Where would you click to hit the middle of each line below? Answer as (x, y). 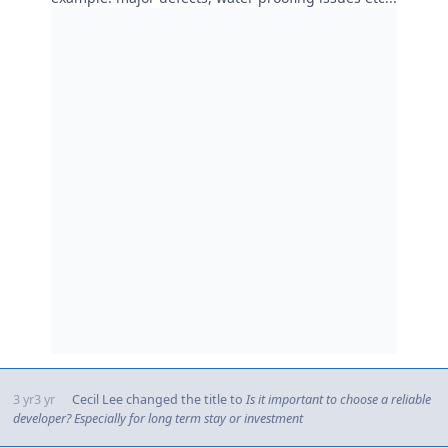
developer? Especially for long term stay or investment (157, 418)
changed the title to (184, 399)
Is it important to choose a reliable (338, 399)
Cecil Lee (97, 399)
